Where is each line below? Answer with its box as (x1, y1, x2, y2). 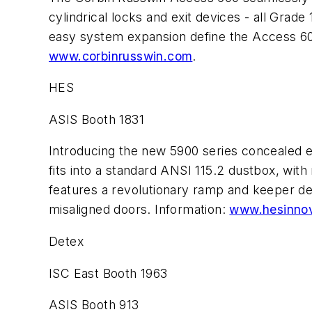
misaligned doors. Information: (49, 202, 230, 217)
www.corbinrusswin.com (49, 48, 193, 63)
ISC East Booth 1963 (49, 265, 168, 281)
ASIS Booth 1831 (49, 111, 144, 127)
